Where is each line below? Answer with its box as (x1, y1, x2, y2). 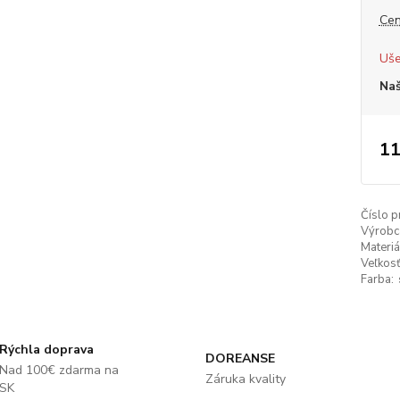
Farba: (360, 271, 394, 287)
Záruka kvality (204, 371, 286, 387)
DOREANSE (204, 350, 275, 367)
